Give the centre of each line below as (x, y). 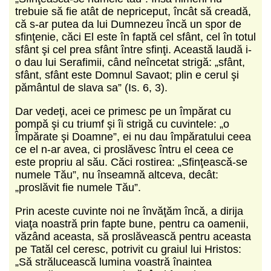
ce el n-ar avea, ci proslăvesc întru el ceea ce (124, 149)
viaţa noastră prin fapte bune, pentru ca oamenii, (132, 224)
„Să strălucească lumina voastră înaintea (113, 262)
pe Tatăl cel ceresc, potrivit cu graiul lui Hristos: (128, 249)
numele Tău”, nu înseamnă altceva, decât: (117, 175)
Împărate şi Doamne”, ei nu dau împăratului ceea (133, 136)
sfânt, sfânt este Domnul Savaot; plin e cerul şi (127, 75)
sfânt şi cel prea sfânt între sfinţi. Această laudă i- (133, 49)
